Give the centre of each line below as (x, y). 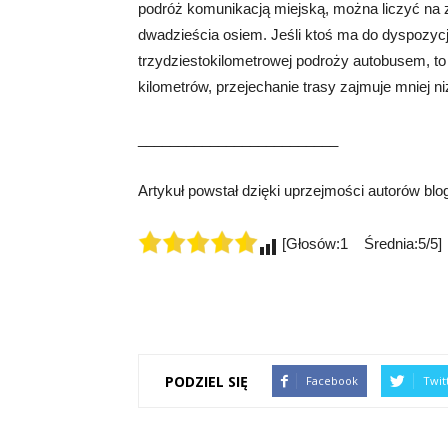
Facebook (332, 380)
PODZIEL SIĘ (206, 381)
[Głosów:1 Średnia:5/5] (360, 243)
